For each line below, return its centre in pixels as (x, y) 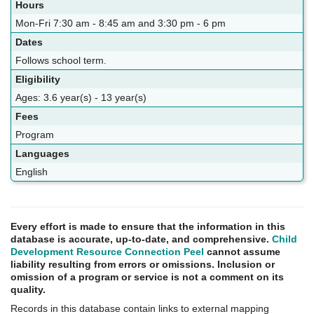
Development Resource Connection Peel (107, 252)
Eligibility (38, 80)
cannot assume (242, 252)
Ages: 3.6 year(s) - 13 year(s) (81, 98)
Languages (42, 154)
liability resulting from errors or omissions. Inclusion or (143, 265)
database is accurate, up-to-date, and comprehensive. (141, 239)
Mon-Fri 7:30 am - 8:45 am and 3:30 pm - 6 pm (121, 23)
